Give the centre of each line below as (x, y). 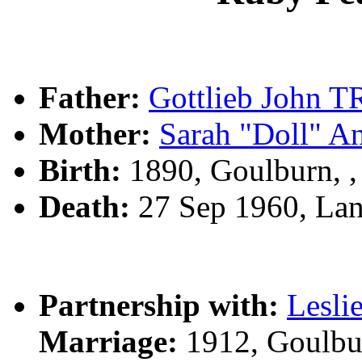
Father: (90, 98)
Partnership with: (159, 305)
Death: (84, 207)
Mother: (95, 134)
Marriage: (108, 342)
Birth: (80, 170)
